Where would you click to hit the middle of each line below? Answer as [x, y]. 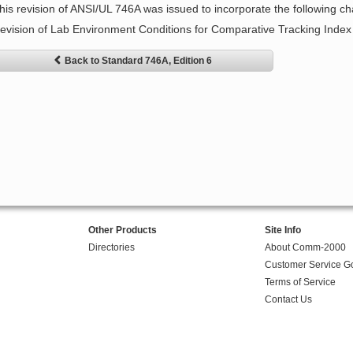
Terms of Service [300, 282]
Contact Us [288, 300]
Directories [111, 248]
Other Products [122, 230]
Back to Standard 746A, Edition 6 [138, 61]
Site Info [282, 230]
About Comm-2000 [305, 248]
